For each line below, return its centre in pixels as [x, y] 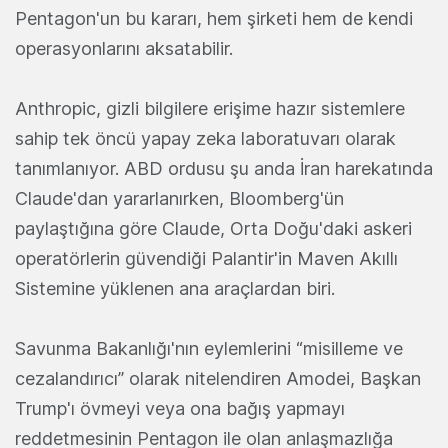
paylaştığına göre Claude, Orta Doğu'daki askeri [213, 229]
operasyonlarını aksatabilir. [126, 49]
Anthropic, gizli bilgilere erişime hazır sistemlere [210, 109]
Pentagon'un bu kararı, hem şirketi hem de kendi [214, 19]
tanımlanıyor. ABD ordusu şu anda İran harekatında [224, 169]
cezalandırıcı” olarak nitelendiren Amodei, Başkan [218, 379]
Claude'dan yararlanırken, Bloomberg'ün [179, 199]
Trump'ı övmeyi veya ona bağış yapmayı [180, 409]
